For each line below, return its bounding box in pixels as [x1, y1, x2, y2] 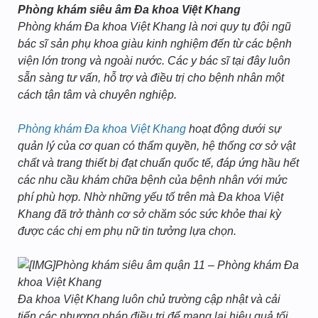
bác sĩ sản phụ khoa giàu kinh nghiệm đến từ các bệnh [18, 38, 292, 50]
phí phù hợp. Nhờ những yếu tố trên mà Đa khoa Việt [18, 191, 283, 203]
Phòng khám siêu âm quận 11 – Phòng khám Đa [55, 259, 299, 271]
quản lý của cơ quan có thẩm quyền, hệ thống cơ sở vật [18, 140, 295, 152]
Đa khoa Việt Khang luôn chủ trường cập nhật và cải [18, 293, 280, 305]
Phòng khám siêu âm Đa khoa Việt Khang [18, 4, 241, 16]
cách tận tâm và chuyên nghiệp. [18, 89, 177, 101]
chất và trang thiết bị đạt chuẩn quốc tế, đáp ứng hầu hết [18, 157, 299, 169]
